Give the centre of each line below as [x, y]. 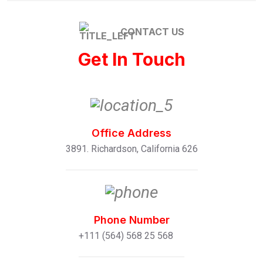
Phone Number [131, 220]
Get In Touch [131, 59]
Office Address [131, 133]
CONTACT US [152, 32]
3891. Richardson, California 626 [131, 149]
